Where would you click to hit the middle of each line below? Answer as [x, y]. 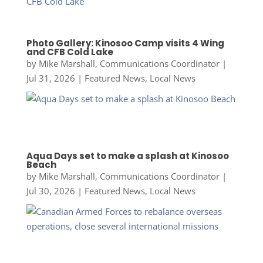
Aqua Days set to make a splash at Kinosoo [127, 156]
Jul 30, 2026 [50, 190]
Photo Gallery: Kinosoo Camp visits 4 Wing [125, 43]
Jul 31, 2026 [50, 78]
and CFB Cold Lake [70, 52]
